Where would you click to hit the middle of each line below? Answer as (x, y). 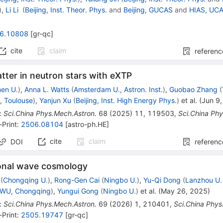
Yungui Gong (78, 191)
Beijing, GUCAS (148, 10)
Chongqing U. (26, 180)
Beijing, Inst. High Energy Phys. (126, 101)
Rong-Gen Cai (77, 180)
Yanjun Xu (56, 101)
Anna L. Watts (47, 90)
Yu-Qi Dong (162, 180)
